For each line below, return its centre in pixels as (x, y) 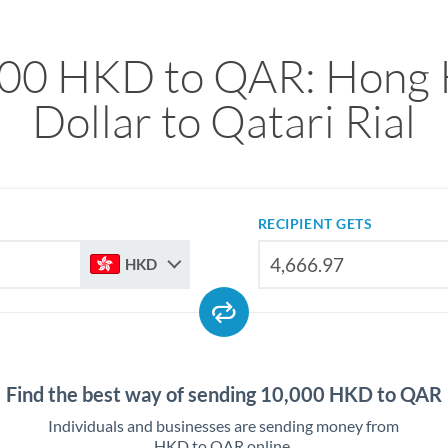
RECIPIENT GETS (315, 223)
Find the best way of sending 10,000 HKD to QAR (223, 394)
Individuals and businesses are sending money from (224, 425)
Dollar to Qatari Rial (223, 120)
